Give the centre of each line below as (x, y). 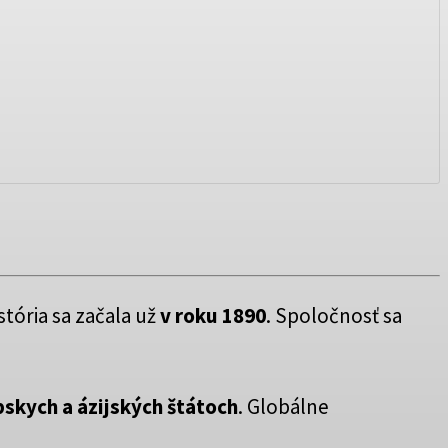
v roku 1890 (211, 316)
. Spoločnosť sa (334, 316)
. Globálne (283, 407)
